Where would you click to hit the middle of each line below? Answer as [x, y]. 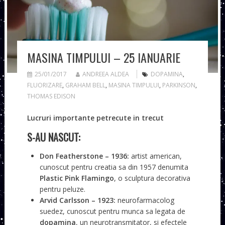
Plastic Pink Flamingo [77, 178]
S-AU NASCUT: [53, 137]
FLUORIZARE [44, 85]
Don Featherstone [71, 156]
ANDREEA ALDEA [105, 74]
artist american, [155, 156]
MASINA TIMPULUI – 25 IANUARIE [103, 58]
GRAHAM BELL [85, 85]
